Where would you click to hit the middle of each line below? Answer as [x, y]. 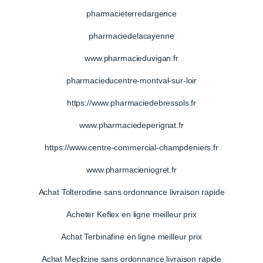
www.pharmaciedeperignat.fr [131, 125]
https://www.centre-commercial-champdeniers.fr [131, 147]
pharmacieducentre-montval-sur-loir [131, 80]
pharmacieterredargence [131, 13]
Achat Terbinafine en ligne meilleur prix [131, 236]
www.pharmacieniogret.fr [131, 169]
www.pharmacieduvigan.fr [131, 58]
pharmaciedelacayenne [131, 36]
